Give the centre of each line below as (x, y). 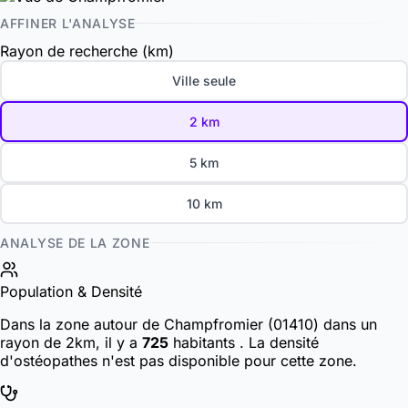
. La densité (279, 343)
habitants (204, 343)
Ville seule (204, 81)
